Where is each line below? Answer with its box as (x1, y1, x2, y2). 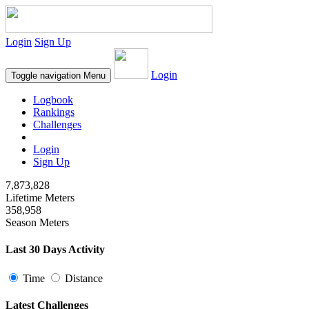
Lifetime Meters (6, 192, 74, 203)
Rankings (33, 106, 74, 118)
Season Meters (6, 217, 69, 228)
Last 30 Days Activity (6, 243, 105, 256)
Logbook (33, 94, 73, 106)
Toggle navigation (11, 70, 81, 81)
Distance (62, 272, 103, 284)
